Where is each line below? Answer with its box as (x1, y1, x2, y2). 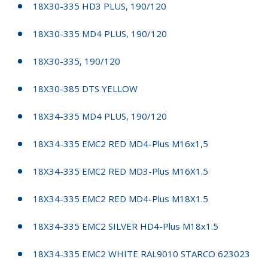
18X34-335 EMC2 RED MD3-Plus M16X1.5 (33, 165, 208, 177)
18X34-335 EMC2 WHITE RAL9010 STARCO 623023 (33, 247, 250, 260)
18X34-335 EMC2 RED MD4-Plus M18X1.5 (33, 192, 208, 205)
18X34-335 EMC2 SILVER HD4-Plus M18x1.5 (33, 220, 218, 232)
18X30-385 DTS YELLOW (33, 82, 138, 95)
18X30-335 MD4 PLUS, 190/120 (33, 27, 167, 39)
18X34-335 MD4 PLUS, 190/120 (33, 109, 167, 122)
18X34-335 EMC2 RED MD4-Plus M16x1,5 (33, 137, 208, 150)
